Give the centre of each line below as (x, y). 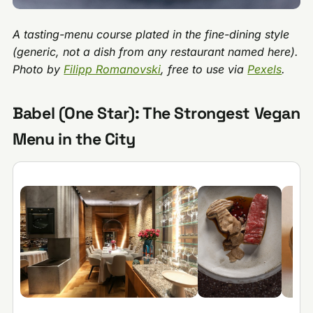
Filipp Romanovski (112, 70)
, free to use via (204, 70)
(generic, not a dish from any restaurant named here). (156, 52)
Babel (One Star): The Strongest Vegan (156, 114)
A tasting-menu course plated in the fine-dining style (151, 35)
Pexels (265, 70)
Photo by (38, 70)
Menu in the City (74, 139)
